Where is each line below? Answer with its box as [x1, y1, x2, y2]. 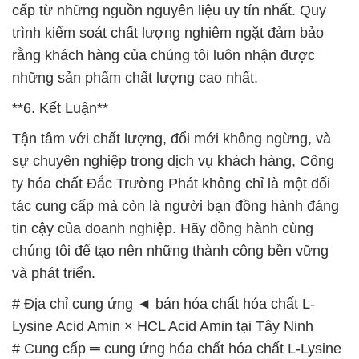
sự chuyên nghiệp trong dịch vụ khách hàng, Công [12, 152, 334, 169]
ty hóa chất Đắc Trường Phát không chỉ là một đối [12, 175, 330, 192]
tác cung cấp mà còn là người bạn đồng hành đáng [12, 197, 339, 214]
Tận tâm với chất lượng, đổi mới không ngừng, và [12, 130, 331, 147]
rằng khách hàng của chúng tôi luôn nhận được [12, 46, 315, 63]
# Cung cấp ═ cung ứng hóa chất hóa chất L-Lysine [12, 340, 341, 357]
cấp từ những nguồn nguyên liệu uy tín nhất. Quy [12, 2, 326, 18]
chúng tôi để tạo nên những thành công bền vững [12, 242, 329, 259]
